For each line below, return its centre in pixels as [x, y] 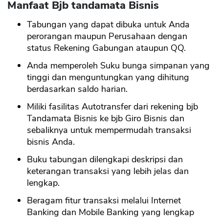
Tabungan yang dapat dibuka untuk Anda [108, 25]
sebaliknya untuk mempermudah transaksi [109, 130]
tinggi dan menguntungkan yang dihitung [108, 77]
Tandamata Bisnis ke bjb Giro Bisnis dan [106, 119]
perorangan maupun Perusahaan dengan [107, 36]
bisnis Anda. [51, 142]
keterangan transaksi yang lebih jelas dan [108, 171]
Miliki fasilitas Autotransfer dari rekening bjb [112, 107]
